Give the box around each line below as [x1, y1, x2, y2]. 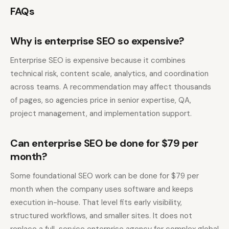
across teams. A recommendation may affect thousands [10, 82, 211, 93]
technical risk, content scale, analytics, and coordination [10, 68, 209, 79]
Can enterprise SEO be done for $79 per [10, 136, 198, 150]
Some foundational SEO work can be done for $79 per [10, 171, 199, 181]
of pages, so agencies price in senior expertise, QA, [10, 95, 191, 106]
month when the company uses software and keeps [10, 184, 193, 195]
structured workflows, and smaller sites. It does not [10, 211, 192, 221]
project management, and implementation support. [10, 108, 192, 119]
